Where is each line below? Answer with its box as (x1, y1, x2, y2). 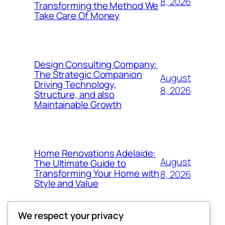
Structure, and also (34, 88, 115, 101)
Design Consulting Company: (34, 58, 158, 71)
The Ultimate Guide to (34, 157, 126, 170)
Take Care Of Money (34, 9, 120, 22)
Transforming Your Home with (34, 167, 160, 180)
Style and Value (34, 177, 98, 190)
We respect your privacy (18, 208, 124, 222)
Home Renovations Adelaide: (34, 147, 156, 160)
